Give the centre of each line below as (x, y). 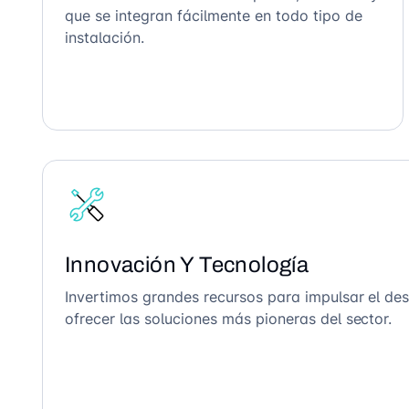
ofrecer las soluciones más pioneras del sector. (229, 319)
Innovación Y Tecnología (187, 265)
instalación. (105, 37)
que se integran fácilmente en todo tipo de (214, 16)
